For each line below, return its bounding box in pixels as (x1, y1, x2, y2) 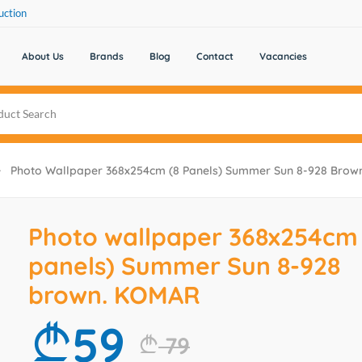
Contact (196, 50, 234, 62)
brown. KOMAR (28, 280, 200, 310)
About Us (21, 50, 64, 62)
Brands (89, 50, 124, 62)
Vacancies (259, 50, 307, 62)
